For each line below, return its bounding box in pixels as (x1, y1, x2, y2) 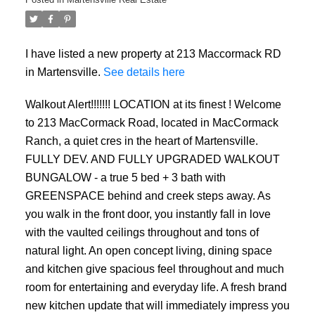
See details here (103, 65, 185, 79)
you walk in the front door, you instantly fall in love (25, 207, 271, 221)
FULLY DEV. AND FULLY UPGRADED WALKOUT (25, 153, 280, 166)
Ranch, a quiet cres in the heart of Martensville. (25, 134, 258, 148)
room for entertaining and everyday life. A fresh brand (25, 281, 287, 294)
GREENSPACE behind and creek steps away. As (25, 189, 271, 202)
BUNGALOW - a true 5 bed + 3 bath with (25, 171, 226, 184)
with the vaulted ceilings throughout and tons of (25, 226, 259, 239)
